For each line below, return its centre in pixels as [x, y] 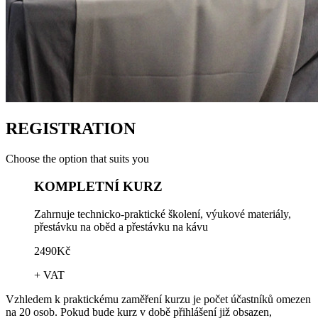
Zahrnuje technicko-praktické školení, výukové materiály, [163, 214]
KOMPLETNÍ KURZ [98, 186]
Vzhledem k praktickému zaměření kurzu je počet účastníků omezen [158, 299]
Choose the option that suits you [77, 159]
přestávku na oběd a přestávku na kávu [121, 226]
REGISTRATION [71, 129]
